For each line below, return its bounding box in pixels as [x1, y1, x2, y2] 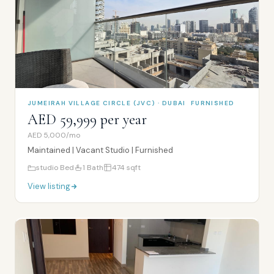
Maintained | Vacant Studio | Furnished [28, 145, 173, 155]
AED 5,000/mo [28, 130, 80, 140]
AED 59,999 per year [28, 111, 147, 128]
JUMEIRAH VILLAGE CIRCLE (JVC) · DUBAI [28, 99, 186, 107]
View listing [28, 181, 70, 191]
